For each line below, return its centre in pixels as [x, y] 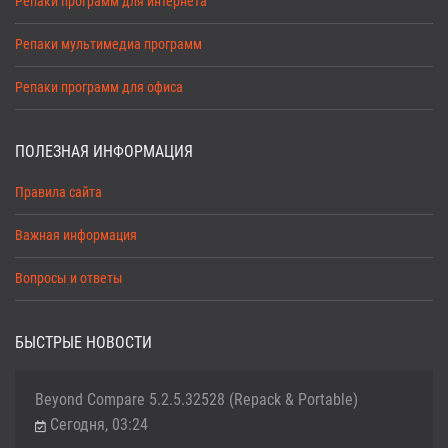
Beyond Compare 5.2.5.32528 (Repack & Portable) [196, 399]
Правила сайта [58, 192]
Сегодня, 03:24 [99, 424]
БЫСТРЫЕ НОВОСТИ [83, 342]
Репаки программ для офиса [99, 87]
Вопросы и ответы [69, 278]
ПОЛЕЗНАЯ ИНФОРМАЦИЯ [104, 151]
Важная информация [76, 235]
